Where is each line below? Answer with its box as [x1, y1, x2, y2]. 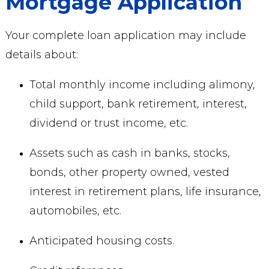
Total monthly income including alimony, [29, 78, 255, 91]
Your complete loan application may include [5, 29, 246, 42]
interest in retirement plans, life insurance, [29, 185, 261, 198]
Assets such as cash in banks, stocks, [29, 147, 230, 160]
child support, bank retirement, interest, [29, 97, 247, 110]
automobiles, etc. [29, 204, 121, 217]
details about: [5, 48, 78, 61]
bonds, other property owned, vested [29, 166, 229, 179]
